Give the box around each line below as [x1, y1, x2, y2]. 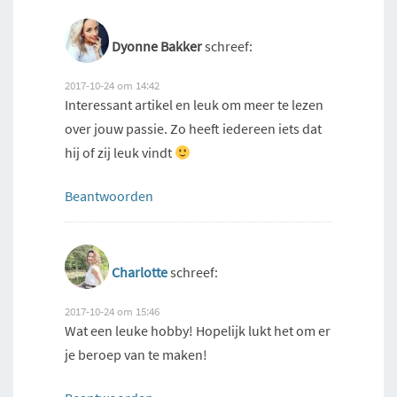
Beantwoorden [65, 187, 153, 206]
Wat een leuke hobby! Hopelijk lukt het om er [65, 322, 331, 340]
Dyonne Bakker [112, 37, 202, 56]
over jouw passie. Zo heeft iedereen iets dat [65, 120, 322, 138]
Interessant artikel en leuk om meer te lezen [65, 96, 323, 114]
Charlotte [112, 263, 167, 282]
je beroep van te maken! [65, 346, 207, 364]
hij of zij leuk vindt [65, 144, 175, 162]
